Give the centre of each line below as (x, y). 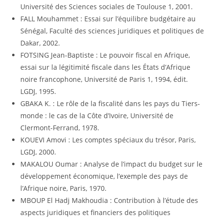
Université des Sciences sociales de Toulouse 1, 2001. (107, 7)
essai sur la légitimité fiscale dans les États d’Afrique (106, 67)
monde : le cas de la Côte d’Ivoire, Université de (97, 116)
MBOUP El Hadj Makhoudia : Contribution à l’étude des (109, 200)
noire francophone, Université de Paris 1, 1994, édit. (104, 79)
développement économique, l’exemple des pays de (104, 176)
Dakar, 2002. (40, 43)
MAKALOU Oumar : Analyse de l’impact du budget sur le (112, 164)
